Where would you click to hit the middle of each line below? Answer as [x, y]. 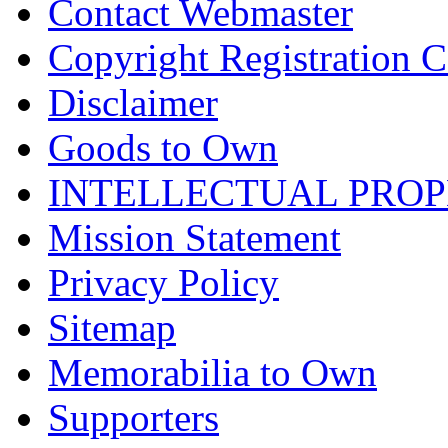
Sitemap [112, 327]
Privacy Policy [163, 282]
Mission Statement [194, 237]
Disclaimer [133, 102]
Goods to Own [163, 147]
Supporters [133, 417]
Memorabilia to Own [212, 372]
